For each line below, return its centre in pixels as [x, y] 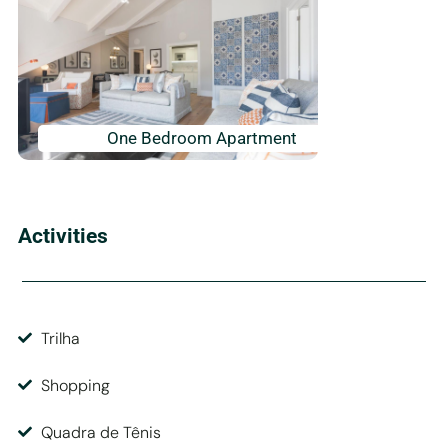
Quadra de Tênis [100, 432]
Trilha [60, 338]
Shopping [75, 385]
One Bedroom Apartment [201, 137]
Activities [63, 235]
